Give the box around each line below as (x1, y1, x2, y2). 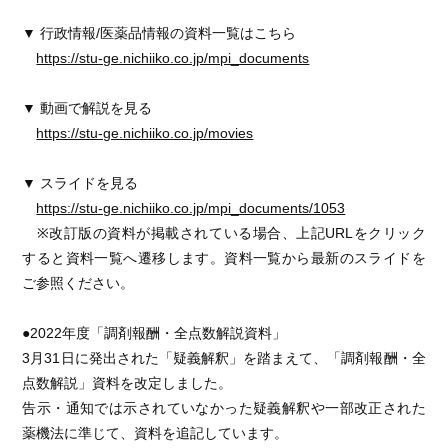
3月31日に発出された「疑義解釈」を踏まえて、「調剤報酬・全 (22, 350, 426, 366)
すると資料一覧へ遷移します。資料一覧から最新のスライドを (22, 250, 426, 266)
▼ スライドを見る (22, 175, 139, 191)
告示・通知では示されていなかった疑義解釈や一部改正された (22, 400, 426, 416)
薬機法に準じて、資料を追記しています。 (22, 425, 289, 441)
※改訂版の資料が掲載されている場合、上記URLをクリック (22, 225, 426, 241)
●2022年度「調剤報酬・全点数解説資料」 (22, 325, 287, 341)
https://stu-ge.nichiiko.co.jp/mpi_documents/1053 (36, 200, 346, 216)
